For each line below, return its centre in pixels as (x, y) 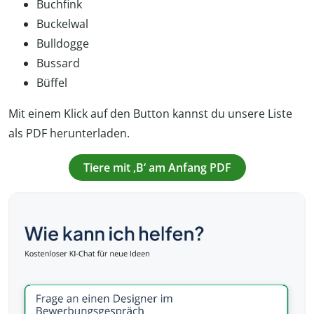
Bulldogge (63, 44)
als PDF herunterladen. (69, 134)
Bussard (58, 63)
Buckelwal (62, 24)
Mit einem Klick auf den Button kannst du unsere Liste (150, 114)
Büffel (52, 83)
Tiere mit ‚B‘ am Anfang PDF (157, 168)
